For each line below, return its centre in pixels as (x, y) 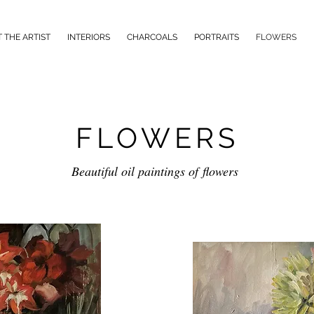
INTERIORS (89, 37)
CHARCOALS (152, 37)
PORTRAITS (217, 37)
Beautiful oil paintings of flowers (157, 171)
